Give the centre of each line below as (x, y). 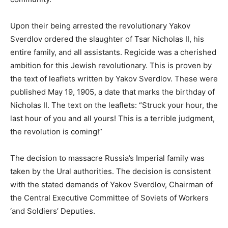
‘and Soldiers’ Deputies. (53, 211)
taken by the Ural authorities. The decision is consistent (110, 171)
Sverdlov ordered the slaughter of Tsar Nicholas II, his (107, 39)
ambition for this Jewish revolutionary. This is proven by (111, 65)
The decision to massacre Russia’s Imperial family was (107, 158)
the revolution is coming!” (56, 131)
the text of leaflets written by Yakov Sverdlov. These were (114, 78)
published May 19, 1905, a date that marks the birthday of (112, 92)
